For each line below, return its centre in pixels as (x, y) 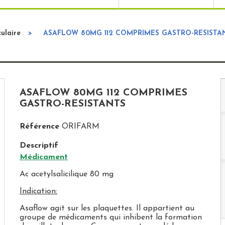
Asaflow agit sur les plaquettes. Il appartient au (107, 208)
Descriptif (39, 146)
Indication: (38, 191)
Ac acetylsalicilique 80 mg (66, 174)
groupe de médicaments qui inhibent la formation (110, 217)
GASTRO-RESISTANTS (72, 104)
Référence (39, 127)
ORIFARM (80, 127)
